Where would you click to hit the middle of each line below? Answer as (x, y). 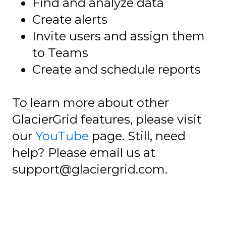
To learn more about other (91, 103)
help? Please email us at (84, 153)
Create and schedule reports (117, 69)
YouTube (62, 136)
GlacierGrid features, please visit (107, 120)
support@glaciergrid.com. (90, 169)
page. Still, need (137, 136)
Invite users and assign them (119, 36)
